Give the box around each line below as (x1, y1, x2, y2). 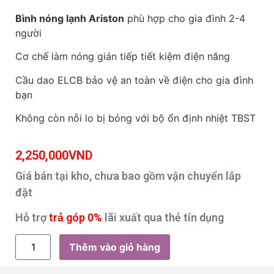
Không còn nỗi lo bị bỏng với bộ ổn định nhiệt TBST (15, 111, 256, 124)
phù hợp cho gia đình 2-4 (124, 12, 245, 24)
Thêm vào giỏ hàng (69, 241, 161, 254)
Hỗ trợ (15, 211, 49, 224)
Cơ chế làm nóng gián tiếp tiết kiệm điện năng (15, 50, 230, 63)
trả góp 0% (49, 211, 102, 224)
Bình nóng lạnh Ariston (15, 12, 124, 24)
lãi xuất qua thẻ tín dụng (102, 211, 224, 224)
